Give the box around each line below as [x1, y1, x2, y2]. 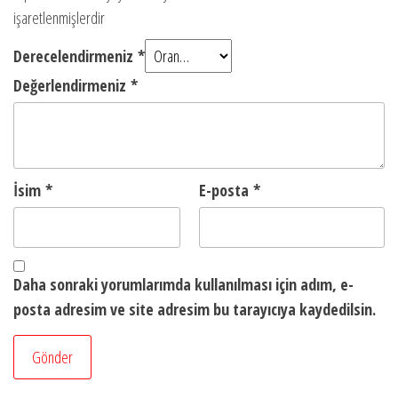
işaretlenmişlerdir [13, 7, 105, 29]
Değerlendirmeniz [13, 75, 131, 97]
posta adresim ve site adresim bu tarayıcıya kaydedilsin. [13, 298, 376, 321]
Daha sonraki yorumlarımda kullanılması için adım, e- [13, 274, 354, 296]
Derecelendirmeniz [13, 45, 138, 68]
